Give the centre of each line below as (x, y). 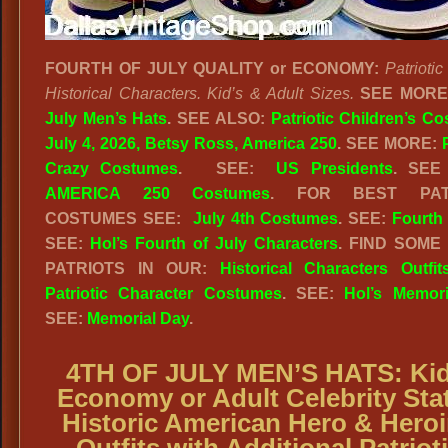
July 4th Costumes (265, 218)
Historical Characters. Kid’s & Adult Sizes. (199, 93)
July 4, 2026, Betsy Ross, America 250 (191, 143)
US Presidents (334, 168)
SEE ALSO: (221, 118)
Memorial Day (138, 318)
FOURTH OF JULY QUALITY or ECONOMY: (212, 68)
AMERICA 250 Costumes (158, 193)
